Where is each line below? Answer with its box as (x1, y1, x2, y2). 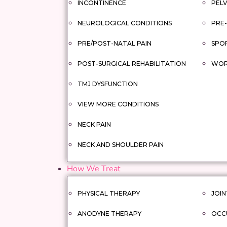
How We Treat (67, 163, 121, 174)
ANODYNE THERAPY (78, 210, 141, 217)
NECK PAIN (78, 121, 111, 128)
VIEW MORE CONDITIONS (78, 100, 159, 108)
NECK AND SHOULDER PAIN (78, 141, 164, 148)
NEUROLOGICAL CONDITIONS (78, 19, 172, 27)
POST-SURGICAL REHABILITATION (78, 60, 186, 67)
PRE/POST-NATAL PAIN (78, 40, 152, 47)
